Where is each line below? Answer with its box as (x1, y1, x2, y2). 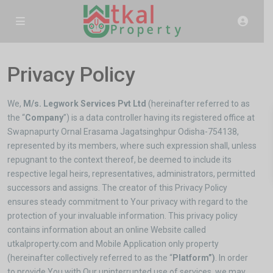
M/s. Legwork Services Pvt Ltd (23, 99, 148, 108)
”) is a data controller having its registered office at (63, 113, 255, 122)
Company (25, 113, 63, 122)
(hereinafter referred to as (148, 99, 250, 108)
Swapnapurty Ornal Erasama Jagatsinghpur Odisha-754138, (7, 127, 239, 136)
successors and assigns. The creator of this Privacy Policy (7, 183, 227, 193)
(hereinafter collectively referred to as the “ (7, 253, 172, 263)
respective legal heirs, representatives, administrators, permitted (7, 169, 255, 179)
